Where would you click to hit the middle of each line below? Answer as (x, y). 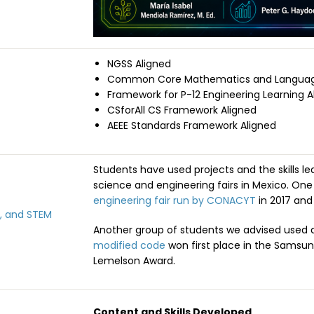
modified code (129, 246)
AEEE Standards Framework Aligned (192, 126)
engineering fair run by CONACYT (175, 201)
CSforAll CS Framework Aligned (182, 110)
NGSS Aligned (139, 64)
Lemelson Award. (134, 261)
